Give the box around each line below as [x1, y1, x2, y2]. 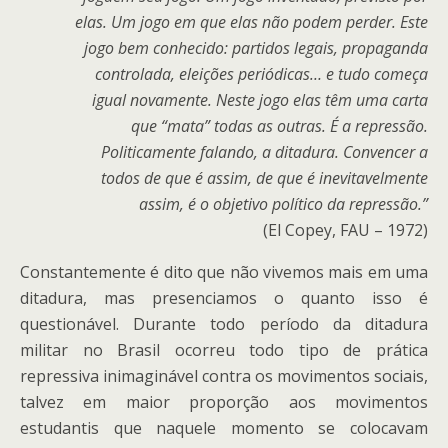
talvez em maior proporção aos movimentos [20, 391, 428, 413]
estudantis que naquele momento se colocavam [20, 417, 428, 439]
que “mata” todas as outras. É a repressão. [131, 115, 428, 137]
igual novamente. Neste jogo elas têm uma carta [92, 89, 428, 111]
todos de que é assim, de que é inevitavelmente [101, 167, 428, 189]
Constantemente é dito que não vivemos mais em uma [20, 261, 428, 283]
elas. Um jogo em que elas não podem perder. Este [75, 11, 428, 33]
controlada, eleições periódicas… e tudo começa [95, 63, 428, 85]
